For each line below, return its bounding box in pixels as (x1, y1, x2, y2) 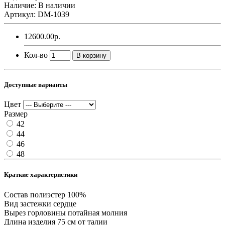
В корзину (76, 51, 106, 59)
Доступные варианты (4, 81, 67, 89)
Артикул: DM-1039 (4, 10, 69, 19)
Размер (4, 109, 28, 119)
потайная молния (68, 208, 127, 217)
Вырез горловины (4, 208, 66, 217)
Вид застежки (4, 199, 51, 208)
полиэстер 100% (30, 190, 86, 199)
